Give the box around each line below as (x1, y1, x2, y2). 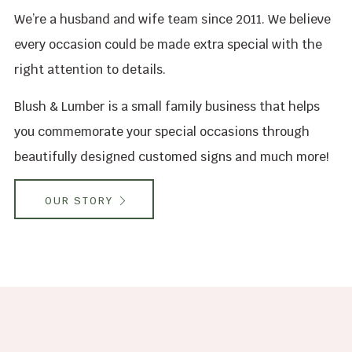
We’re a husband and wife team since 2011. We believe (14, 10, 331, 27)
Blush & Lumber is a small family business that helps (14, 97, 320, 115)
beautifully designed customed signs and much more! (14, 148, 329, 165)
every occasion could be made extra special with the (14, 35, 322, 53)
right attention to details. (14, 60, 166, 78)
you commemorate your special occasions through (14, 123, 310, 140)
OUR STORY (44, 193, 113, 207)
